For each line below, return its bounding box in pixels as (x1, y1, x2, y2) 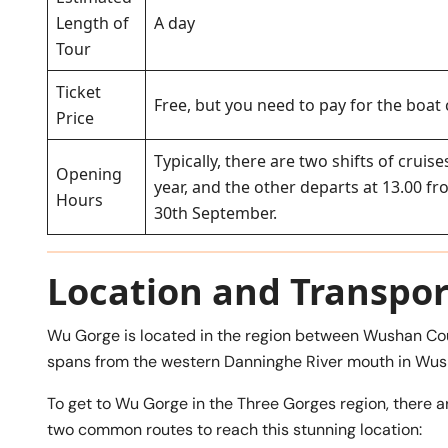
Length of (56, 12, 129, 35)
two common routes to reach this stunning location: (47, 419, 422, 441)
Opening (56, 163, 122, 186)
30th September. (154, 202, 277, 225)
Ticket (56, 81, 101, 104)
